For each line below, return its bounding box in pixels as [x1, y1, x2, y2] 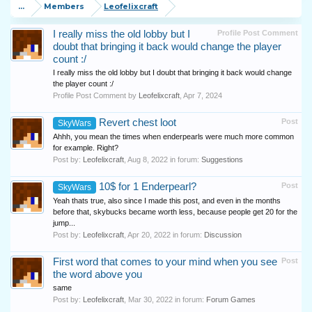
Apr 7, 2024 [183, 91, 222, 100]
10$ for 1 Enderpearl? [96, 181, 196, 192]
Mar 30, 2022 [128, 295, 173, 304]
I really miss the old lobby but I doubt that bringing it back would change [53, 68, 292, 77]
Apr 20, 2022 [127, 231, 171, 239]
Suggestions [201, 155, 243, 164]
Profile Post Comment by [53, 91, 139, 100]
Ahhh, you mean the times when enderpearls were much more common [53, 132, 294, 141]
